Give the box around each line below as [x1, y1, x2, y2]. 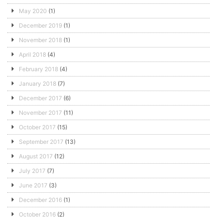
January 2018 [19, 79, 56, 87]
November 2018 [19, 36, 62, 44]
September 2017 [19, 138, 63, 145]
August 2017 [19, 152, 53, 160]
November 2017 [19, 108, 62, 116]
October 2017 [19, 123, 56, 131]
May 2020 [19, 7, 47, 15]
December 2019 [19, 21, 62, 29]
